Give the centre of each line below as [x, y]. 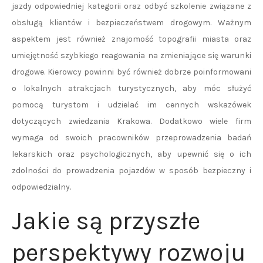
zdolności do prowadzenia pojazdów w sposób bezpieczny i [131, 171]
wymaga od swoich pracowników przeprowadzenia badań [131, 138]
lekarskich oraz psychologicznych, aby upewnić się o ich [131, 154]
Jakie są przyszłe [106, 221]
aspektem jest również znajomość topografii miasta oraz [131, 39]
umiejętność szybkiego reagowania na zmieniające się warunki [131, 55]
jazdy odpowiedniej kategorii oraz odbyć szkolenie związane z [131, 6]
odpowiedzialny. [41, 187]
